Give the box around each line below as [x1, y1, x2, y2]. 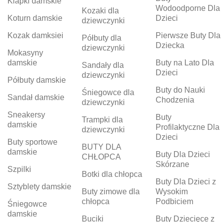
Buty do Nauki [156, 86, 206, 95]
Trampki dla [81, 115, 123, 124]
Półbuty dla [81, 34, 121, 43]
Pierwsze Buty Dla [156, 31, 221, 40]
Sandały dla [81, 61, 124, 70]
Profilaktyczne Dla [156, 123, 220, 132]
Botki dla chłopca [81, 170, 142, 179]
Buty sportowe [7, 138, 57, 147]
